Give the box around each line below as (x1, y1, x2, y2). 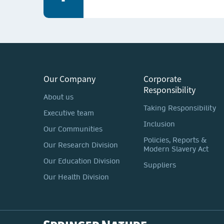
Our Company (43, 72, 95, 84)
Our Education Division (43, 156, 120, 165)
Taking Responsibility (143, 103, 216, 112)
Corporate (143, 72, 181, 84)
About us (43, 92, 73, 101)
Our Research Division (43, 140, 118, 149)
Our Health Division (43, 172, 109, 181)
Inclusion (143, 119, 175, 128)
